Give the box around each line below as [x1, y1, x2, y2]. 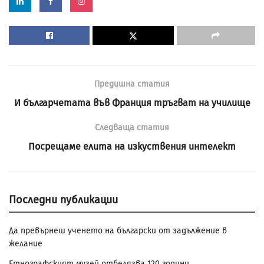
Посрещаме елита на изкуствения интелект [28, 141, 236, 153]
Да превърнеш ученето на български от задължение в [9, 226, 227, 236]
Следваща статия [95, 123, 169, 133]
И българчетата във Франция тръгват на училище [14, 97, 250, 109]
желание [9, 239, 42, 249]
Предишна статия [94, 79, 170, 90]
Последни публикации [9, 193, 118, 207]
